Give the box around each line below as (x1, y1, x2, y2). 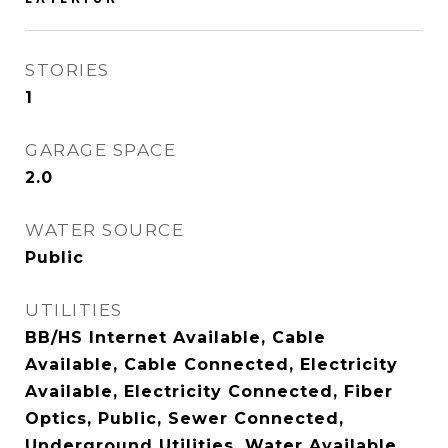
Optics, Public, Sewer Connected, (25, 409, 344, 428)
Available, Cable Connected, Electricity (25, 355, 398, 374)
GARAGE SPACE (25, 140, 176, 160)
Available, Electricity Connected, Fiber (25, 382, 393, 401)
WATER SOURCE (25, 220, 184, 240)
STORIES (25, 60, 110, 80)
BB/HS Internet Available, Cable (25, 328, 326, 347)
